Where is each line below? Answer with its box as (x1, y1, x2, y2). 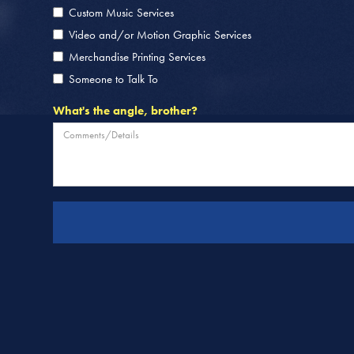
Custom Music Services (69, 4, 175, 21)
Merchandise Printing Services (69, 48, 206, 65)
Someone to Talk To (69, 70, 159, 87)
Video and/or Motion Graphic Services (69, 26, 252, 43)
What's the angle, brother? (53, 103, 198, 119)
